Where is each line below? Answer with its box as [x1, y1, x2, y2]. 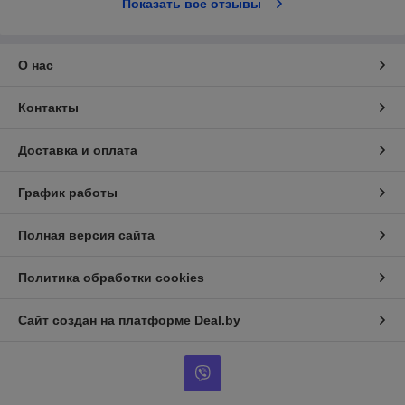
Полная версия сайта [18, 228, 155, 243]
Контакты [18, 100, 79, 116]
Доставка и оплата [18, 143, 137, 158]
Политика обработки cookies [18, 270, 204, 286]
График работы [18, 185, 118, 201]
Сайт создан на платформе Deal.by [18, 313, 240, 328]
